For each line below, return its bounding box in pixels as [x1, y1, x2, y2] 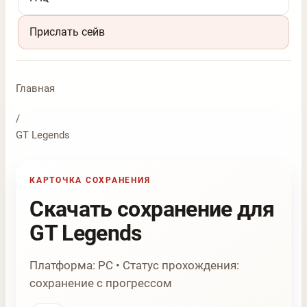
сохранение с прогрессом [29, 276, 173, 291]
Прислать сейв [29, 25, 106, 39]
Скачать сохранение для [29, 196, 275, 223]
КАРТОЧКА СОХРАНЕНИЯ [29, 175, 151, 186]
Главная [16, 82, 55, 95]
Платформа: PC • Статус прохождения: [29, 258, 240, 273]
